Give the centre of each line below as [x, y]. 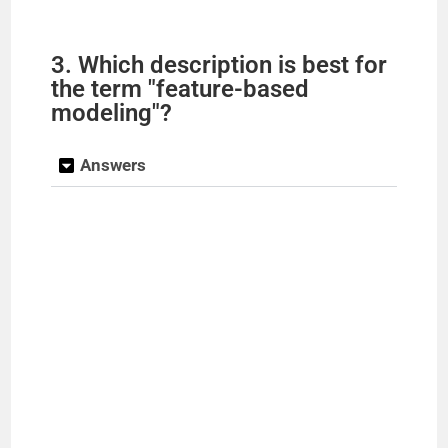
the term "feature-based [180, 88]
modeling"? [112, 112]
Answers [113, 164]
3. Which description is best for [219, 64]
